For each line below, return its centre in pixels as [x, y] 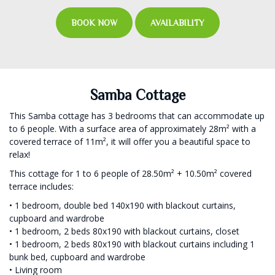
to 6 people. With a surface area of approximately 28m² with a [133, 129]
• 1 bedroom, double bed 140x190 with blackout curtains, [122, 205]
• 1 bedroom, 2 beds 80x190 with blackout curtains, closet [124, 231]
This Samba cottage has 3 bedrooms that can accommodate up [137, 116]
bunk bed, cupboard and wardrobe [77, 257]
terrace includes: [41, 186]
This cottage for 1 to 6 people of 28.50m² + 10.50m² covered [130, 173]
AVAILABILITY [177, 23]
